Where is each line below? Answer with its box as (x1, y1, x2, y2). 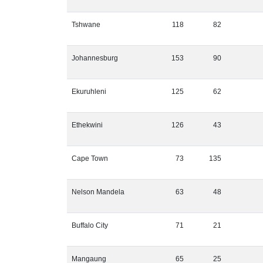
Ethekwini (72, 121, 103, 129)
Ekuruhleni (72, 87, 106, 96)
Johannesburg (72, 54, 118, 62)
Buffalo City (72, 221, 108, 230)
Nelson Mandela (72, 188, 124, 196)
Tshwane (72, 21, 100, 29)
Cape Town (72, 154, 108, 163)
